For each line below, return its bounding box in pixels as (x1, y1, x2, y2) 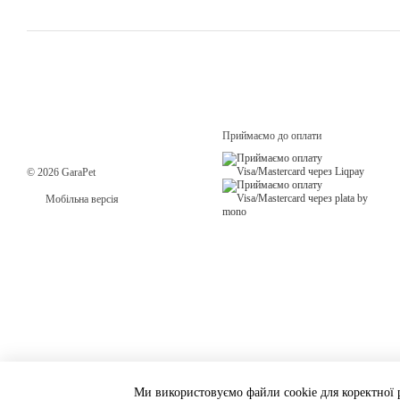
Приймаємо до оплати (222, 129, 321, 142)
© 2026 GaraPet (27, 166, 96, 179)
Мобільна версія (43, 193, 119, 205)
